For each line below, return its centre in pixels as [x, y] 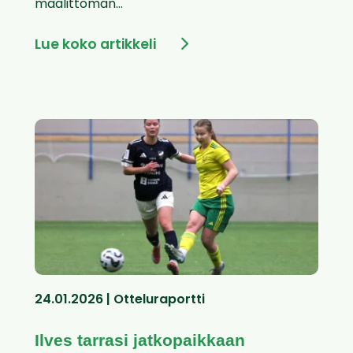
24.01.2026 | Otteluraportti [120, 301]
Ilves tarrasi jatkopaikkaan [140, 340]
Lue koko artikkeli [95, 46]
